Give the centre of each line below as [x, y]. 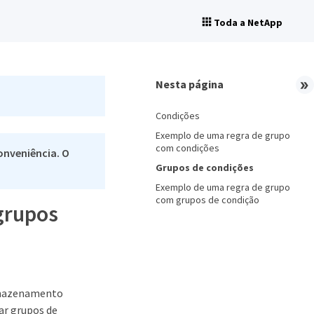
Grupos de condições [205, 168]
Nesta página [190, 84]
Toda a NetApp [248, 22]
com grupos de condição [207, 200]
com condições [187, 148]
